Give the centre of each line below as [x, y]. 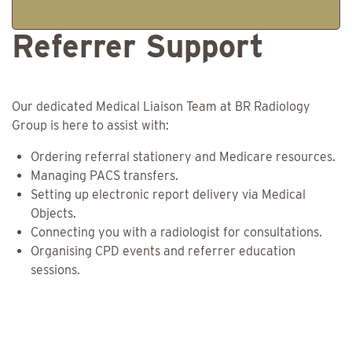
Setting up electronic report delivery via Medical [168, 195]
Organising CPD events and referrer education [163, 251]
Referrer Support [138, 47]
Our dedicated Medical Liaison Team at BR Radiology [161, 107]
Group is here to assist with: [90, 126]
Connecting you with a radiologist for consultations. [176, 233]
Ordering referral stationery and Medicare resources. [183, 157]
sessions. [55, 270]
